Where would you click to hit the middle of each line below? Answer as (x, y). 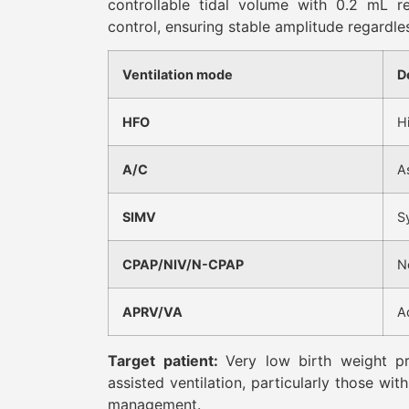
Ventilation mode (178, 74)
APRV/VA (152, 311)
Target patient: (167, 360)
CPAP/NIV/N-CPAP (183, 264)
